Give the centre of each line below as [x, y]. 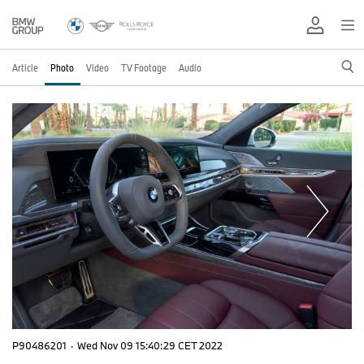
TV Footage [144, 67]
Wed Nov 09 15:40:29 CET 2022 [150, 346]
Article [25, 67]
